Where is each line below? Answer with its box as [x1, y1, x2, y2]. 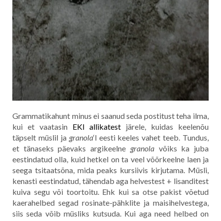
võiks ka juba [154, 144, 209, 153]
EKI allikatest [72, 122, 121, 132]
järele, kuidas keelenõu [121, 122, 209, 132]
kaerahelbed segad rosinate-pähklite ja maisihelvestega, [12, 198, 209, 208]
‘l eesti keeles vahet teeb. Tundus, [93, 133, 209, 143]
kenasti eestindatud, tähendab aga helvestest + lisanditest [12, 176, 209, 186]
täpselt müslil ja [12, 133, 69, 143]
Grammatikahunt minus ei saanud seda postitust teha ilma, [12, 111, 209, 121]
